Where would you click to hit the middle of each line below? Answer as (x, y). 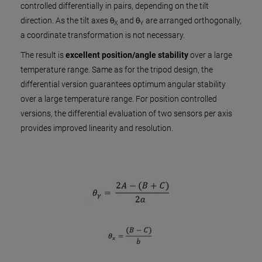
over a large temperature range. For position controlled (119, 99)
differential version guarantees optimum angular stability (123, 84)
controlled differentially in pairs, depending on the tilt (115, 6)
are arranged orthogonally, (193, 20)
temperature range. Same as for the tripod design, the (117, 70)
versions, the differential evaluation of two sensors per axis (126, 113)
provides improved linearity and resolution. (97, 128)
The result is (43, 55)
